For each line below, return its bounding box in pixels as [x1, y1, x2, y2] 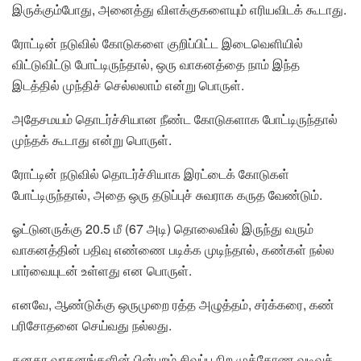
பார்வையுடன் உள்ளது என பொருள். [12, 260, 192, 280]
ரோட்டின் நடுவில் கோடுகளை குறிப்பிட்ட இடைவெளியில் [12, 33, 303, 52]
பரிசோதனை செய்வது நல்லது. [12, 315, 172, 334]
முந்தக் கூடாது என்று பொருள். [12, 130, 172, 149]
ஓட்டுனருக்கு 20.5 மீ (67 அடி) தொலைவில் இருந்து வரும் [12, 218, 313, 238]
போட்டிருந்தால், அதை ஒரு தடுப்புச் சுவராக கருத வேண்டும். [12, 185, 322, 204]
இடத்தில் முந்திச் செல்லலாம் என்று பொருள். [12, 75, 244, 94]
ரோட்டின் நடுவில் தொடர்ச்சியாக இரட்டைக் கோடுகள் [12, 164, 289, 183]
